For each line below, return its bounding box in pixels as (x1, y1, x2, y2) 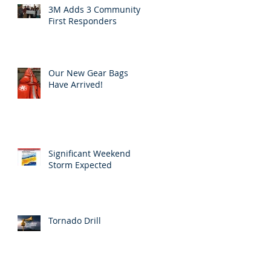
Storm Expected (48, 158, 112, 171)
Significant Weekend (48, 147, 131, 159)
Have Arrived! (48, 78, 103, 90)
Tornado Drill (48, 214, 101, 226)
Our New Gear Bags (48, 67, 128, 79)
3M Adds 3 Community (48, 3, 140, 15)
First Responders (48, 15, 117, 27)
